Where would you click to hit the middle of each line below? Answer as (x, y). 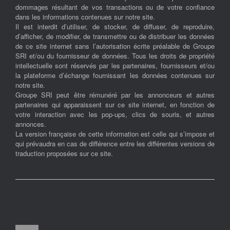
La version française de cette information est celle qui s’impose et (115, 134)
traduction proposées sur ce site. (64, 154)
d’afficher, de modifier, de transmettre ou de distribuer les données (115, 36)
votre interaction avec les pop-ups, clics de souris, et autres (115, 114)
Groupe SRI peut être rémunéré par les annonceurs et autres (115, 95)
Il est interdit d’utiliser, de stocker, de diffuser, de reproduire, (115, 27)
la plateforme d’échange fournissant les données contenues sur (115, 75)
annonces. (31, 124)
